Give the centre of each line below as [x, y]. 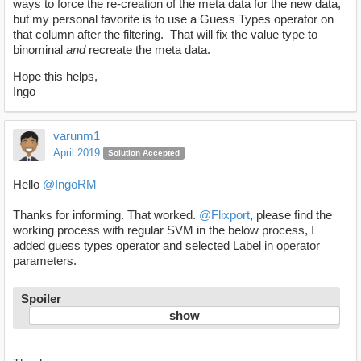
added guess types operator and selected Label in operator [166, 245]
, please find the [291, 214]
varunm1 [77, 135]
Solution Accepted [143, 153]
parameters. [45, 260]
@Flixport [224, 214]
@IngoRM [70, 184]
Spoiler [41, 298]
